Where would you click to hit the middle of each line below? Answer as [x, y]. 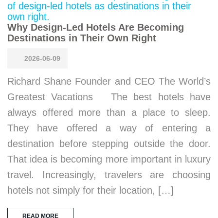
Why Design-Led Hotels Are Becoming [96, 27]
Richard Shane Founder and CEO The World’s [109, 81]
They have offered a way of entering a [109, 128]
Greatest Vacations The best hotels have [109, 97]
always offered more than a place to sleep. [109, 112]
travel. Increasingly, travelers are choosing [109, 174]
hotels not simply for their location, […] [91, 190]
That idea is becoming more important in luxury [109, 159]
